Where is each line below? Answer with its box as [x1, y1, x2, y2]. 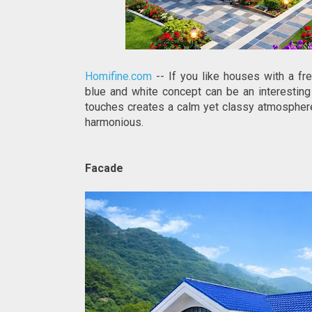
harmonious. [85, 116, 143, 129]
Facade [85, 162, 123, 175]
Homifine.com [85, 70, 152, 83]
